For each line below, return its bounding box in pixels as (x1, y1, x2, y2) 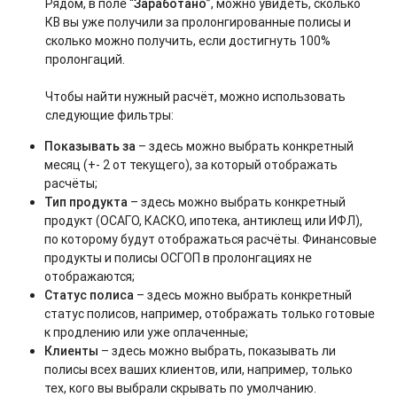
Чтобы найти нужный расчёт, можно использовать (45, 89, 346, 105)
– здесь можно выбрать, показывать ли (98, 343, 337, 360)
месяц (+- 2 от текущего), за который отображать (44, 157, 339, 174)
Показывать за (44, 138, 136, 155)
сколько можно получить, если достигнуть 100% (45, 33, 331, 50)
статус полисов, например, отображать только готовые (44, 306, 376, 323)
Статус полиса (44, 287, 135, 304)
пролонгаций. (45, 51, 126, 68)
